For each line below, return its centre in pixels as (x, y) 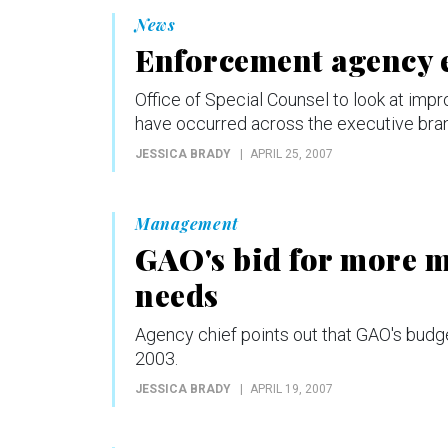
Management (187, 223)
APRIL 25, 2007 (291, 153)
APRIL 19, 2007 (291, 388)
